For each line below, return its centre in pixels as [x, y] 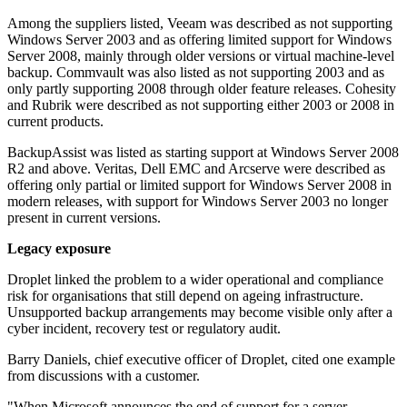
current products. [55, 122]
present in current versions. [84, 218]
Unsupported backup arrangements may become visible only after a [200, 313]
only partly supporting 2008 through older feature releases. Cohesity [202, 89]
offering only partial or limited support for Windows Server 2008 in [199, 185]
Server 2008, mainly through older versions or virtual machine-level [201, 56]
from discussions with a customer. [104, 376]
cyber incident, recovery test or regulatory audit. [144, 329]
